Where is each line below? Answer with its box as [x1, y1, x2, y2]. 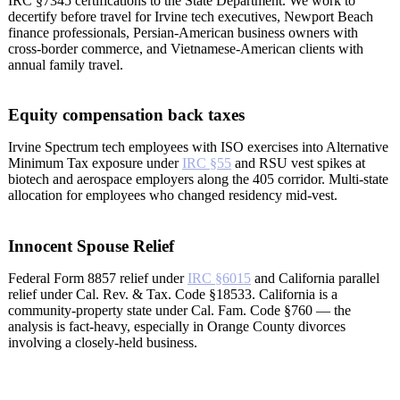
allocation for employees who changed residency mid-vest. [8, 187, 337, 204]
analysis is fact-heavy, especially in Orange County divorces [8, 319, 346, 335]
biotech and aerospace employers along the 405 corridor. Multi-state [8, 171, 388, 187]
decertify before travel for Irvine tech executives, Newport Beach [8, 8, 373, 24]
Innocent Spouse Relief [8, 237, 174, 256]
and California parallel [251, 271, 379, 287]
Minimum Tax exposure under [8, 155, 182, 171]
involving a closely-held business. [8, 335, 197, 351]
